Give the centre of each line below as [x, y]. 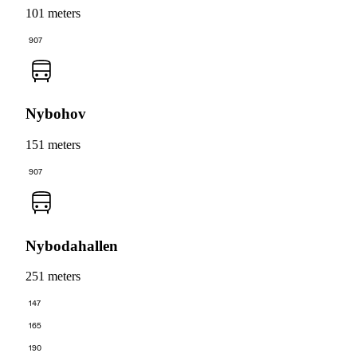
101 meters [53, 13]
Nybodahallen [72, 245]
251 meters [53, 277]
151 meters [53, 144]
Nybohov [56, 114]
